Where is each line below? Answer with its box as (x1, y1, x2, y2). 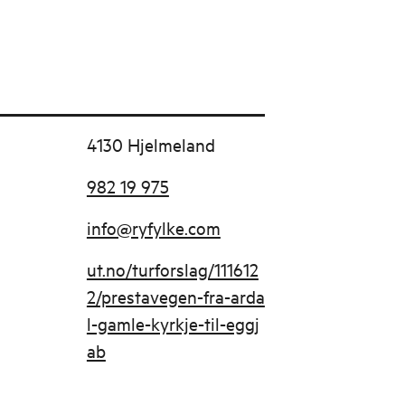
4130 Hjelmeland (86, 133, 215, 155)
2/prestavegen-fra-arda (86, 285, 265, 307)
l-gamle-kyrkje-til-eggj (86, 312, 259, 334)
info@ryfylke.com (86, 216, 221, 239)
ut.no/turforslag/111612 (86, 258, 259, 280)
